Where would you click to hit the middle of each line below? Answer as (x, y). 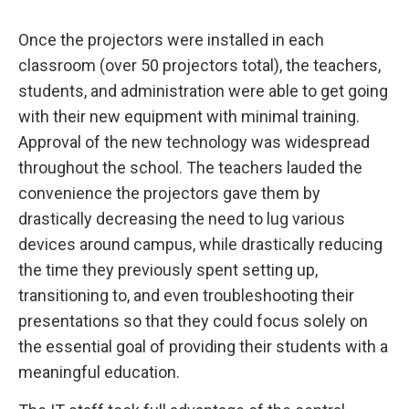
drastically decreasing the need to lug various (182, 218)
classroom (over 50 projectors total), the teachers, (199, 65)
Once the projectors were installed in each (171, 39)
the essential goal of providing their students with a (203, 346)
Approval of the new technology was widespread (194, 142)
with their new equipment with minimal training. (189, 116)
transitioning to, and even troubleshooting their (186, 295)
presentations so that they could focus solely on (193, 320)
